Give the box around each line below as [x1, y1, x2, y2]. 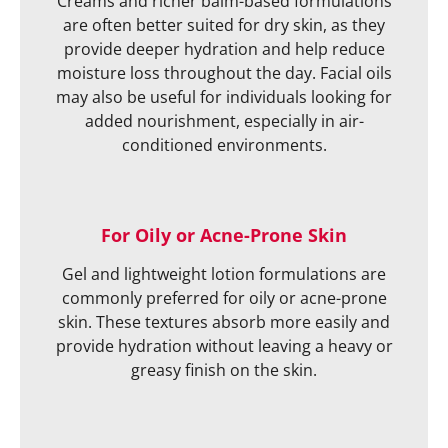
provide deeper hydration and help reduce [63, 37, 385, 60]
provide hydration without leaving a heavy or [55, 334, 393, 357]
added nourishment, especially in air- [84, 109, 364, 132]
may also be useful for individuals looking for [56, 85, 392, 108]
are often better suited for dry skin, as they [63, 13, 385, 36]
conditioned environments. [121, 133, 327, 156]
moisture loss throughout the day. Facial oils [56, 61, 392, 84]
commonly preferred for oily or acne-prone [61, 286, 387, 309]
